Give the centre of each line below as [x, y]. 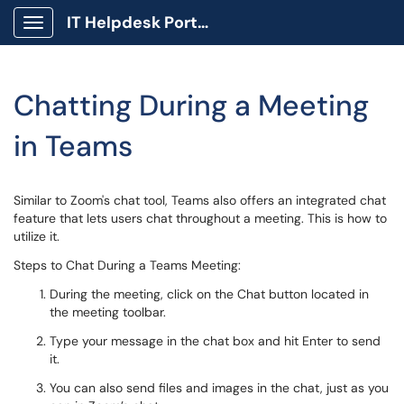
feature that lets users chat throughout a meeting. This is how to [200, 218]
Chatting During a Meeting [191, 106]
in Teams [73, 146]
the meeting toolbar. [108, 312]
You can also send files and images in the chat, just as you [219, 388]
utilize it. [37, 236]
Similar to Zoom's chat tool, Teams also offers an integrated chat [200, 200]
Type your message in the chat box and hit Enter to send [215, 341]
